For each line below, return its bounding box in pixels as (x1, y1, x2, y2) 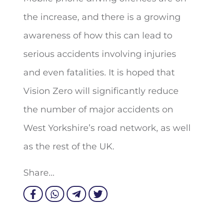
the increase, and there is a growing (23, 12, 181, 22)
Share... (23, 167, 54, 178)
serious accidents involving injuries (23, 49, 176, 59)
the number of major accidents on (23, 104, 173, 115)
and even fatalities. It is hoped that (23, 67, 175, 78)
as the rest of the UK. (23, 141, 114, 152)
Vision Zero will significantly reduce (23, 86, 179, 96)
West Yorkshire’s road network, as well (23, 123, 191, 133)
